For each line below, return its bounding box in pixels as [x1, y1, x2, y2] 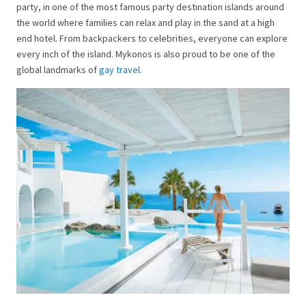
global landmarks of [16, 64, 99, 76]
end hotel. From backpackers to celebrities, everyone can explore [16, 32, 288, 45]
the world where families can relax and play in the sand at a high [16, 16, 275, 29]
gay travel [99, 64, 140, 76]
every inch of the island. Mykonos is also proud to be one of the [16, 48, 275, 61]
